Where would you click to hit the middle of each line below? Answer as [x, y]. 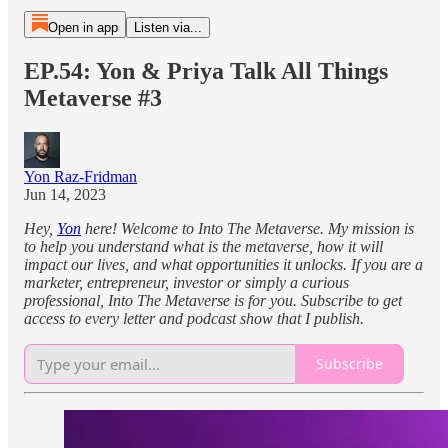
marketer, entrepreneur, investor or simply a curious [186, 282]
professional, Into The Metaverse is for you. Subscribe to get [213, 300]
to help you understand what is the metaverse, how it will [203, 246]
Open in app [82, 27]
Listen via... [167, 27]
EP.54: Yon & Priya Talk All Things [206, 70]
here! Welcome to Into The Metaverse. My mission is [247, 228]
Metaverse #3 [93, 97]
